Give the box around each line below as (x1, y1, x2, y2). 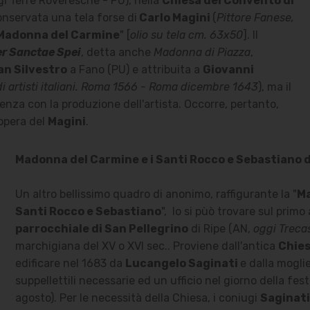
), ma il (257, 80, 291, 94)
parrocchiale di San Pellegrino (15, 222, 188, 236)
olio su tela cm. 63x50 (129, 28, 243, 42)
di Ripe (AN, (188, 222, 253, 236)
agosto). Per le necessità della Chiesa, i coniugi (15, 291, 260, 305)
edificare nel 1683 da (15, 257, 125, 271)
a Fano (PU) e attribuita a (66, 63, 203, 77)
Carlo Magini (136, 11, 212, 25)
